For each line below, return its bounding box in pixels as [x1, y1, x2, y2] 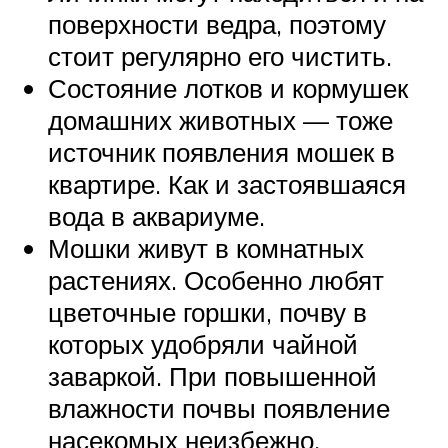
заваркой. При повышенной [48, 359, 377, 392]
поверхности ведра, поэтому [48, 7, 386, 40]
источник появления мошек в [48, 135, 395, 168]
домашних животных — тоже [48, 103, 393, 136]
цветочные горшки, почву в [48, 295, 367, 328]
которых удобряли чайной [48, 327, 358, 360]
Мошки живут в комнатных [48, 231, 364, 264]
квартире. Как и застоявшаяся [48, 167, 406, 200]
